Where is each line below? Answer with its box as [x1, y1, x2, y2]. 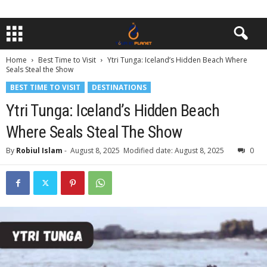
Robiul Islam [16, 145, 63, 156]
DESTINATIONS [92, 82, 147, 92]
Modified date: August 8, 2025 [123, 145, 224, 156]
